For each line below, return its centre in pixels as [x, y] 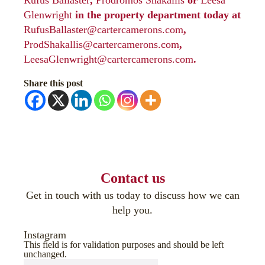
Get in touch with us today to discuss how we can [132, 195]
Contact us [132, 178]
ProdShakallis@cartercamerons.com [101, 44]
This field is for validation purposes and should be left [124, 245]
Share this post [53, 83]
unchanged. [45, 254]
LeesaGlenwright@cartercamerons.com [109, 59]
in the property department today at [156, 15]
